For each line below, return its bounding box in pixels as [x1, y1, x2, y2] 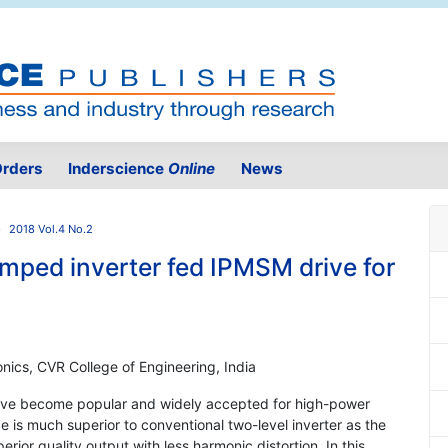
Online [168, 159, 216, 179]
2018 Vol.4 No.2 [9, 222, 93, 237]
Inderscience [68, 159, 169, 179]
